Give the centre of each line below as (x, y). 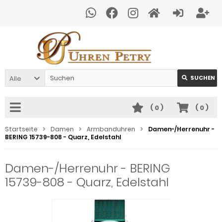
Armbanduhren (111, 129)
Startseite (21, 129)
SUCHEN (203, 78)
